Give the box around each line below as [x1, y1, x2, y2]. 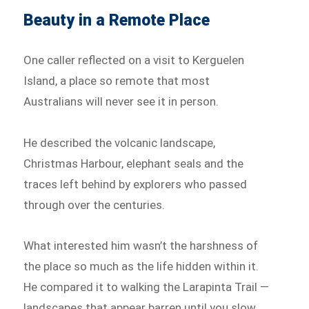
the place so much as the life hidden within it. [23, 259, 259, 274]
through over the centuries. [23, 197, 166, 212]
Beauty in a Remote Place [23, 10, 210, 30]
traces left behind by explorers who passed [23, 177, 248, 191]
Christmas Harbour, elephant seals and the [23, 156, 244, 170]
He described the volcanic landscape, [23, 135, 216, 150]
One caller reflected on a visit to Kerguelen [23, 52, 245, 67]
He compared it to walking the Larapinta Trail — [23, 280, 270, 295]
